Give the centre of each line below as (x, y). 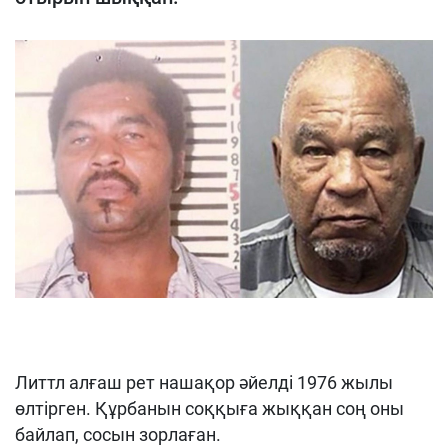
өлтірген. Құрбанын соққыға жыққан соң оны (209, 409)
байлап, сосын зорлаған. (118, 435)
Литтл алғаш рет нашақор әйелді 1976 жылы (204, 383)
